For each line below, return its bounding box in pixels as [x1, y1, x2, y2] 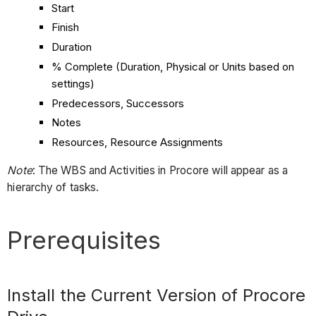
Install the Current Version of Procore [7, 284, 306, 305]
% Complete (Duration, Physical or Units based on [51, 59, 295, 73]
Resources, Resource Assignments [51, 135, 224, 150]
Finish [51, 20, 80, 35]
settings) [51, 76, 95, 90]
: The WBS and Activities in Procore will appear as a [32, 163, 288, 177]
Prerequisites [7, 224, 162, 255]
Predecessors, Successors [51, 96, 185, 110]
